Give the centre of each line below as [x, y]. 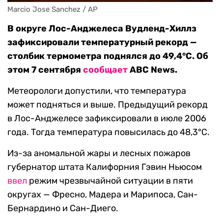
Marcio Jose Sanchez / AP [53, 10]
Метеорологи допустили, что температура [97, 91]
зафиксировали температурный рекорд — [102, 42]
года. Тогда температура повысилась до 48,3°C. [109, 132]
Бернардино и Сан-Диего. [63, 208]
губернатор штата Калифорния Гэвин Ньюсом [105, 167]
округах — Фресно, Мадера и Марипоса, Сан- [103, 195]
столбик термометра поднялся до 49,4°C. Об [108, 56]
